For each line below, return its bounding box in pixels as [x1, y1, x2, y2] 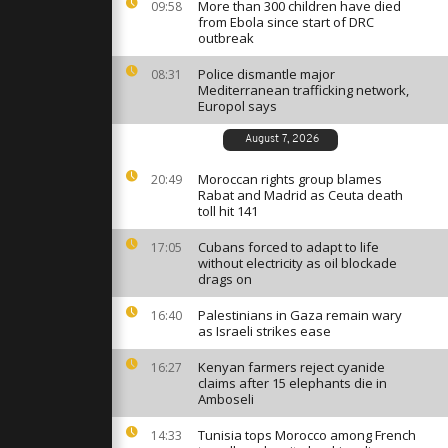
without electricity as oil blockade [198, 254, 397, 272]
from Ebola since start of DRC [198, 13, 374, 31]
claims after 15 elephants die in [198, 374, 387, 392]
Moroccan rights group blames [198, 170, 382, 188]
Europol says [198, 97, 277, 115]
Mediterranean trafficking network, [198, 81, 409, 99]
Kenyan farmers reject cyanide [198, 358, 385, 376]
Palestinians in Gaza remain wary [198, 306, 402, 324]
